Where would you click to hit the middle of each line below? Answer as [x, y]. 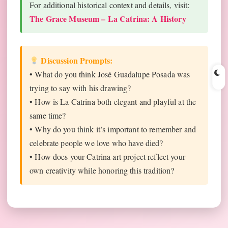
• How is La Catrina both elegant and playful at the [113, 102]
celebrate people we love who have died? [96, 143]
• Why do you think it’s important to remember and [113, 129]
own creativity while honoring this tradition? [102, 170]
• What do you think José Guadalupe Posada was [110, 74]
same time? [48, 116]
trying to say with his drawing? [80, 88]
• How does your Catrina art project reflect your [107, 157]
